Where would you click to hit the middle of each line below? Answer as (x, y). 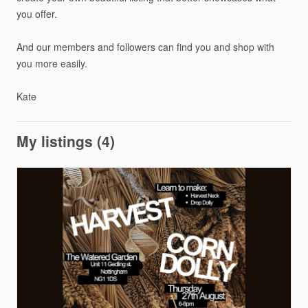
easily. (74, 63)
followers (136, 47)
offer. (46, 14)
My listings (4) (66, 141)
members (74, 47)
